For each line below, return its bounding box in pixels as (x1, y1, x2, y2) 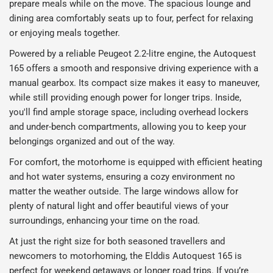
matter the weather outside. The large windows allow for (9, 185, 239, 197)
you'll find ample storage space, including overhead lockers (9, 106, 249, 118)
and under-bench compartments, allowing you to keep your (9, 121, 247, 132)
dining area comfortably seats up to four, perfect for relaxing (9, 12, 253, 24)
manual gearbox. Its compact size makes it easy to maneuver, (9, 77, 260, 88)
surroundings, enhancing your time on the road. (9, 214, 200, 226)
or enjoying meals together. (9, 27, 121, 38)
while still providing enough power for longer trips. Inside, (9, 91, 242, 103)
